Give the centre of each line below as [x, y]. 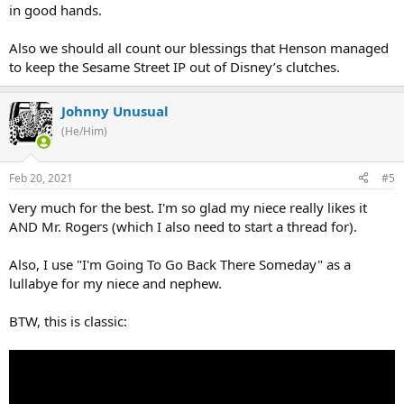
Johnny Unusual [115, 111]
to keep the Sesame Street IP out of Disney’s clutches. [174, 67]
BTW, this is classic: [68, 321]
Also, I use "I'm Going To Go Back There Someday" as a [180, 264]
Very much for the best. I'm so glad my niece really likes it [188, 207]
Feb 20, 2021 [41, 178]
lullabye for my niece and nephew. [115, 283]
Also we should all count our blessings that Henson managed [199, 48]
